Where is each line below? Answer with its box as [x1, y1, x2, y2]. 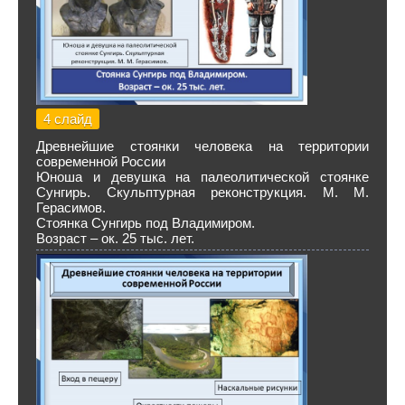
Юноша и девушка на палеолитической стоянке [36, 169, 369, 184]
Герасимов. [36, 200, 106, 215]
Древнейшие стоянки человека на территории [36, 138, 369, 154]
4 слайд [43, 111, 92, 127]
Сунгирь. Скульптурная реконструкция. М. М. [36, 184, 369, 200]
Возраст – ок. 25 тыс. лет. [36, 231, 194, 246]
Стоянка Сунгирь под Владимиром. [36, 215, 255, 231]
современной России [36, 154, 165, 169]
